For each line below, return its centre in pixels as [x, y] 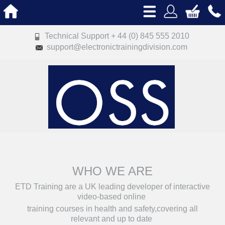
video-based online [113, 197]
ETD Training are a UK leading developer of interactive [113, 187]
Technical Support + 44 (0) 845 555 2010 [115, 36]
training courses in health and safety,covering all [113, 209]
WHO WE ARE [113, 171]
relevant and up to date [113, 219]
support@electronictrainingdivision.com [116, 47]
